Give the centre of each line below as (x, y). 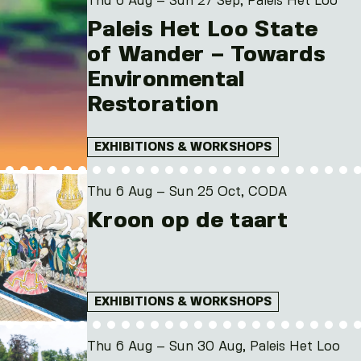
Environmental (166, 79)
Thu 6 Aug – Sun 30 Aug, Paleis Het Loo (214, 347)
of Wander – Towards (206, 54)
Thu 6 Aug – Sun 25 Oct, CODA (187, 193)
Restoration (153, 104)
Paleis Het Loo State (203, 29)
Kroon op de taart (188, 221)
